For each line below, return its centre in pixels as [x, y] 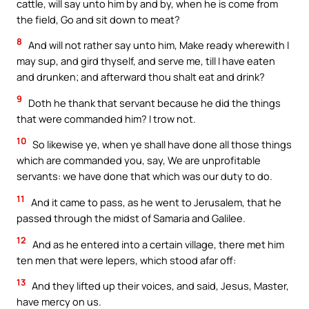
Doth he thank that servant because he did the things [153, 102]
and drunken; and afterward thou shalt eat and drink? [141, 77]
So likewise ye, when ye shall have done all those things [161, 144]
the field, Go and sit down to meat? [98, 19]
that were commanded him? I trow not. [106, 118]
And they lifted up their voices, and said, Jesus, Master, [159, 286]
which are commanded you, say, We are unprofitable [139, 160]
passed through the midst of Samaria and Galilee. [131, 218]
